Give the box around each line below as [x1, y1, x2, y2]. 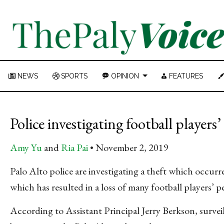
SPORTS [61, 72, 87, 80]
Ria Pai [61, 141, 88, 154]
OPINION [110, 72, 139, 80]
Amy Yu [10, 141, 42, 154]
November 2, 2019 [95, 141, 168, 154]
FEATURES [169, 72, 203, 80]
